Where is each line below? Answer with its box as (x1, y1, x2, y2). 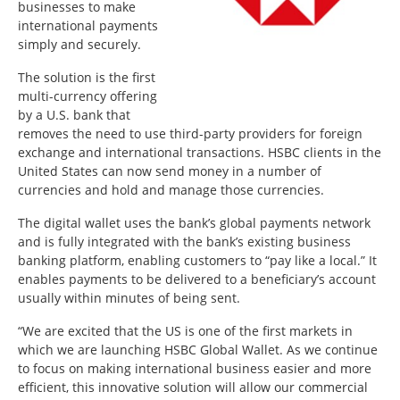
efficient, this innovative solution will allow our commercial (18, 378, 368, 396)
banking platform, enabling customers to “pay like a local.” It (18, 251, 377, 269)
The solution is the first (18, 68, 155, 86)
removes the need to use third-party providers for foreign (18, 124, 362, 142)
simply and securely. (18, 35, 141, 53)
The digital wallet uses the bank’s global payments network (18, 213, 371, 231)
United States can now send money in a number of (18, 162, 321, 179)
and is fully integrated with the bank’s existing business (18, 232, 351, 250)
